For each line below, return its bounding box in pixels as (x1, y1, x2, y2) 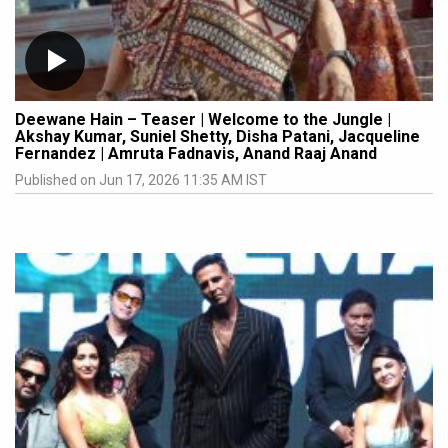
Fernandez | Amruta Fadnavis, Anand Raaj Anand (15, 143, 377, 163)
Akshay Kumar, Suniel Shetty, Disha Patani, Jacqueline (15, 126, 420, 146)
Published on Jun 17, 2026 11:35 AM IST (15, 171, 267, 188)
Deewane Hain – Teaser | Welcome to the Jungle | (15, 109, 391, 129)
